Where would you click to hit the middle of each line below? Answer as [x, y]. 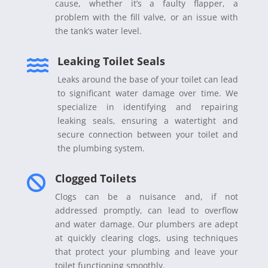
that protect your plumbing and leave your [146, 251]
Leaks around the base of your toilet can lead [147, 79]
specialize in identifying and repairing [147, 106]
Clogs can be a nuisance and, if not [146, 196]
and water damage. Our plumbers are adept [146, 224]
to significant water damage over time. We [147, 93]
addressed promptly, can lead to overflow [146, 210]
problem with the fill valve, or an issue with [146, 17]
